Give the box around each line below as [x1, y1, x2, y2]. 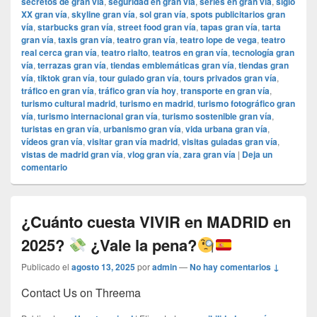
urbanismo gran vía [103, 122, 181, 136]
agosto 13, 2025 [71, 260, 135, 274]
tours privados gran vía [183, 71, 277, 85]
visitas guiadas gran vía [182, 135, 277, 149]
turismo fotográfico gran [197, 97, 295, 110]
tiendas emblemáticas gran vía [110, 59, 234, 72]
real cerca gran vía [21, 46, 97, 59]
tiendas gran [238, 59, 289, 72]
